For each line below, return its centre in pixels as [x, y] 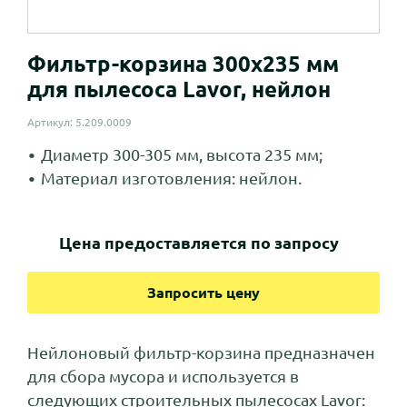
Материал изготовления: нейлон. [171, 179]
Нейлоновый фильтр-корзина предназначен [201, 353]
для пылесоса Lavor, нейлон [179, 90]
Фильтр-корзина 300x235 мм [183, 65]
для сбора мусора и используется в [163, 377]
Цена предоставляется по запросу [199, 243]
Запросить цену [203, 293]
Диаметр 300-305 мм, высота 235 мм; [182, 155]
